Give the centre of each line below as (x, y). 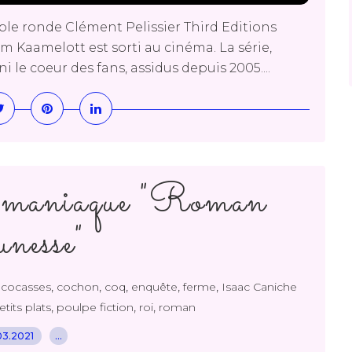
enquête (154, 287)
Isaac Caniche (259, 287)
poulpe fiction (95, 307)
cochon (78, 287)
